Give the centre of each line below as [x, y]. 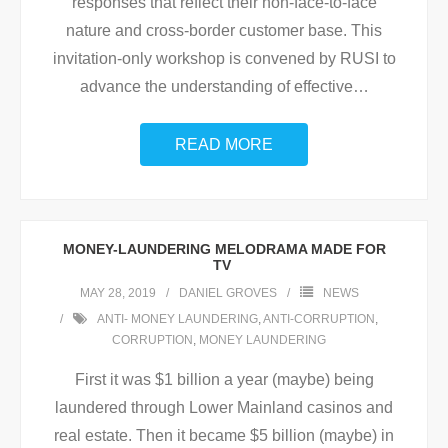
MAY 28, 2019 [117, 293]
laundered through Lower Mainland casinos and [224, 408]
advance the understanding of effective [216, 87]
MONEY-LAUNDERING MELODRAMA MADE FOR [224, 249]
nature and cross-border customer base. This [224, 31]
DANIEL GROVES [227, 293]
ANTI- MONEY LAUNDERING [177, 319]
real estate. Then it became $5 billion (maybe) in [224, 436]
